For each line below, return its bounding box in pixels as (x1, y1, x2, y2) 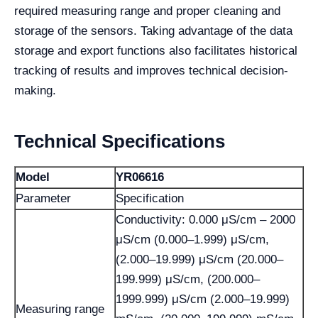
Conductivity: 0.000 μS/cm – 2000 (116, 213, 295, 227)
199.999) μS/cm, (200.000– (116, 273, 260, 287)
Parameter (16, 192, 71, 206)
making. (14, 84, 56, 98)
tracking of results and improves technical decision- (14, 64, 288, 78)
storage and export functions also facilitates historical (14, 44, 297, 58)
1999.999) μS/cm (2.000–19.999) (116, 292, 290, 307)
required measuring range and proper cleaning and (14, 4, 280, 18)
